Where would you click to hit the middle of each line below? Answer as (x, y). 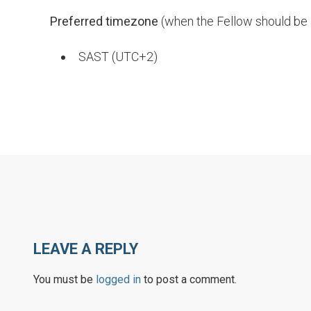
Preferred (76, 21)
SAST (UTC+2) (118, 57)
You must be (65, 279)
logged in (118, 279)
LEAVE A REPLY (86, 249)
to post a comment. (189, 279)
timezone (132, 21)
